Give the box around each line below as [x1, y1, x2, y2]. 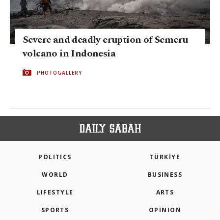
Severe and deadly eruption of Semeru [23, 32, 188, 47]
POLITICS [38, 153, 72, 162]
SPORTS [41, 206, 69, 215]
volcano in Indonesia [23, 46, 115, 61]
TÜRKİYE [149, 153, 181, 162]
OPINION [148, 206, 182, 215]
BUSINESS [147, 170, 183, 179]
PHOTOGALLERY [37, 69, 82, 76]
